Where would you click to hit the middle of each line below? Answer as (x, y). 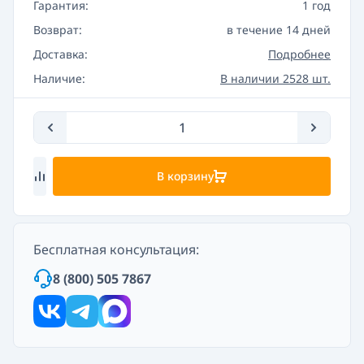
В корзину (185, 175)
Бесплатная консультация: (116, 249)
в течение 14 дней (279, 29)
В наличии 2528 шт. (275, 78)
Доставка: (61, 54)
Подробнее (299, 54)
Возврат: (58, 29)
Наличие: (59, 78)
